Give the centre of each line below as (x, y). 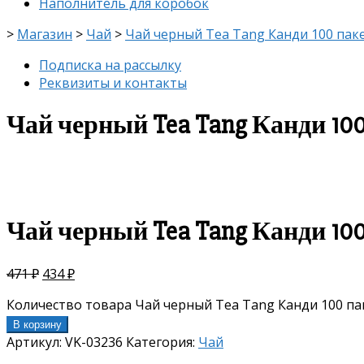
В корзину (37, 324)
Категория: (162, 342)
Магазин (45, 34)
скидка (56, 182)
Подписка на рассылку (110, 65)
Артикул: (36, 342)
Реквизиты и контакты (113, 83)
